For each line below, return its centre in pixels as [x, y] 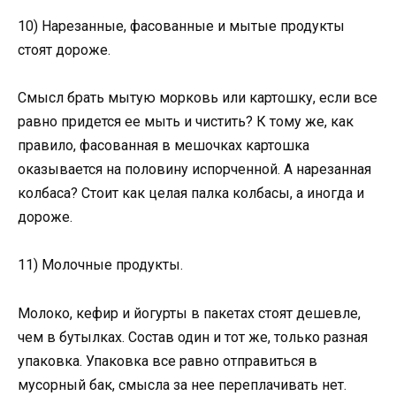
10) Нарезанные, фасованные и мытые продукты [181, 26]
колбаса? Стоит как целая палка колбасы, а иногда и [191, 194]
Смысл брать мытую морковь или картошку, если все [198, 98]
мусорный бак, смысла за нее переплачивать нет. [182, 385]
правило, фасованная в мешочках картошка [164, 146]
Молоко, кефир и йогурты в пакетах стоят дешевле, [189, 313]
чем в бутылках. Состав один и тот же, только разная [193, 337]
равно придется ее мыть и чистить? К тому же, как [186, 122]
